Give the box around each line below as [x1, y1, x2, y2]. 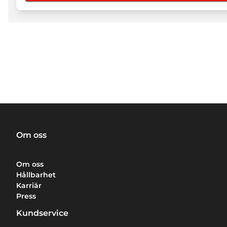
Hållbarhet [16, 170, 56, 179]
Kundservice [16, 208, 68, 218]
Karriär [16, 180, 42, 190]
